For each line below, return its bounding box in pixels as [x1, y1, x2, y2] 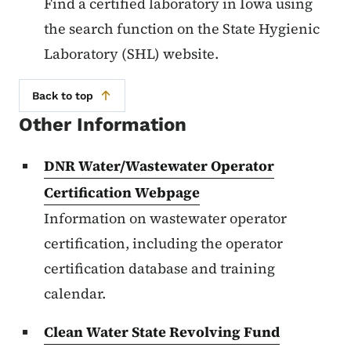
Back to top [32, 89, 93, 102]
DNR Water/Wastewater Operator [44, 155, 274, 175]
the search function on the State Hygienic [44, 19, 320, 38]
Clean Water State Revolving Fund [44, 321, 280, 342]
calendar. [44, 283, 106, 303]
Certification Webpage [44, 182, 200, 202]
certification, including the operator [44, 233, 283, 253]
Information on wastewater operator [44, 208, 287, 228]
